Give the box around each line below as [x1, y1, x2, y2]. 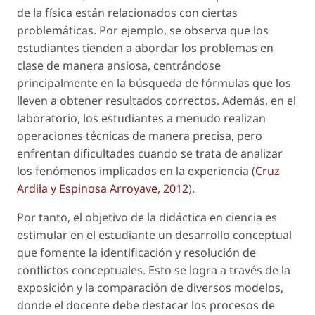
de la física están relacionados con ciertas [17, 4, 238, 20]
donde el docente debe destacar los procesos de [17, 297, 275, 313]
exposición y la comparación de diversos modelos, [17, 279, 283, 295]
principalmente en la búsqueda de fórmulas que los [17, 75, 291, 91]
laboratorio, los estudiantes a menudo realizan [17, 110, 266, 126]
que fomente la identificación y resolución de [17, 244, 256, 260]
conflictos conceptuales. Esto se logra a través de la [17, 262, 290, 278]
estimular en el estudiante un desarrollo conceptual [17, 226, 292, 243]
